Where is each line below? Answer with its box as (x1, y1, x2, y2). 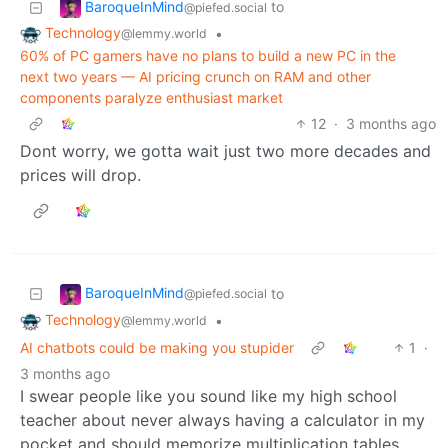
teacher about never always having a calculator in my (20, 409, 425, 430)
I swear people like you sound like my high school (20, 385, 397, 406)
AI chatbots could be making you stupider (20, 338, 294, 356)
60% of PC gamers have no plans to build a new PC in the (20, 47, 396, 65)
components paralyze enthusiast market (20, 89, 283, 107)
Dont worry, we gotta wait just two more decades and (20, 141, 431, 162)
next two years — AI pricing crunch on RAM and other (20, 68, 371, 86)
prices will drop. (20, 165, 141, 186)
